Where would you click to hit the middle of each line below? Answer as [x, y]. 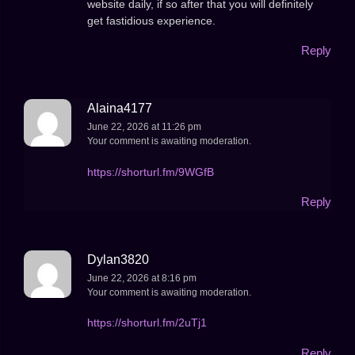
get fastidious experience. [151, 20]
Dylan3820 [118, 259]
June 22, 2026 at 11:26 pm [144, 127]
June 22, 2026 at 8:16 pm [142, 278]
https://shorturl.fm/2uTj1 [147, 323]
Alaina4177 [120, 109]
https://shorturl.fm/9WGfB [151, 172]
